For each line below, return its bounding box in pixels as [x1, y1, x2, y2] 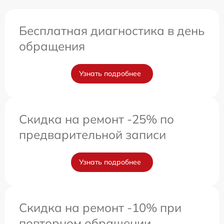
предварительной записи [19, 127, 166, 142]
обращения [19, 38, 85, 54]
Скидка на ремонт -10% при [19, 200, 181, 215]
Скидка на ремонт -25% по [19, 111, 174, 127]
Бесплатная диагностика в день [19, 23, 204, 38]
